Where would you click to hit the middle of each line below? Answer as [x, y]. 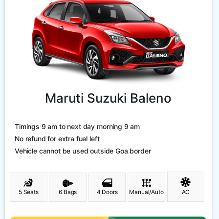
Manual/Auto [146, 192]
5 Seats [28, 192]
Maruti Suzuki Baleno [108, 98]
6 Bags [68, 192]
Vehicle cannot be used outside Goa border [83, 151]
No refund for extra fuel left [57, 139]
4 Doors [107, 192]
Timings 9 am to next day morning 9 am [77, 127]
